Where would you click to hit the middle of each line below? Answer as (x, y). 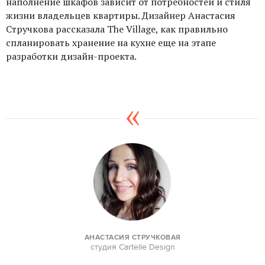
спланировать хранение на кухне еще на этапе (111, 43)
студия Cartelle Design (132, 247)
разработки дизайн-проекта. (71, 56)
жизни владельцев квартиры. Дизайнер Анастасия (121, 15)
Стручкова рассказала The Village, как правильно (117, 29)
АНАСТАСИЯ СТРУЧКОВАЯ (132, 237)
